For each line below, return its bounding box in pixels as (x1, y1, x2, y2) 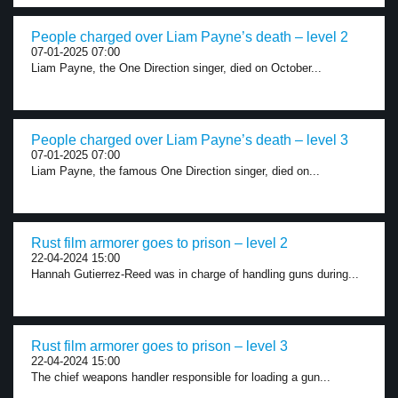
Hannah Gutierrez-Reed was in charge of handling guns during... (31, 267, 359, 281)
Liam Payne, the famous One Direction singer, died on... (31, 164, 320, 178)
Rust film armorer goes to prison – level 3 (31, 338, 288, 354)
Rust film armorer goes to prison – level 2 (31, 235, 288, 251)
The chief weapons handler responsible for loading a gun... (31, 370, 330, 384)
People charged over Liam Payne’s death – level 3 (31, 132, 348, 147)
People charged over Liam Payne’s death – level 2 (31, 29, 348, 44)
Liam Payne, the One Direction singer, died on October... (31, 61, 322, 75)
